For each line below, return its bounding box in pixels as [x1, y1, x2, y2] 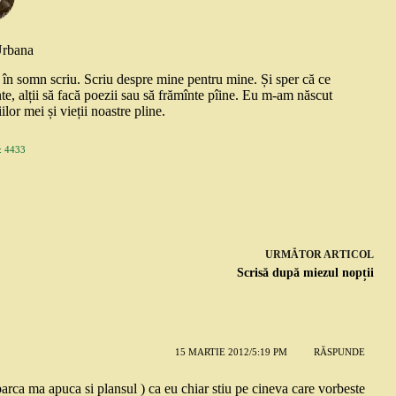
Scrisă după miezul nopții [236, 265, 374, 279]
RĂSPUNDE [313, 346, 365, 358]
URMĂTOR [264, 247, 324, 261]
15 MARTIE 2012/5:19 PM [174, 346, 287, 358]
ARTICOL [323, 247, 374, 261]
